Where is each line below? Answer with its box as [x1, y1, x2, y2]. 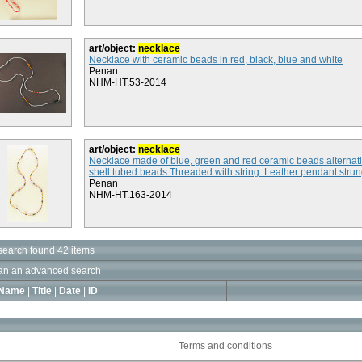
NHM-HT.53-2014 [89, 77, 166, 88]
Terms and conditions [179, 340, 272, 351]
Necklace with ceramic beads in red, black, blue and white [89, 54, 343, 65]
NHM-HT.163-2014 [89, 189, 172, 200]
